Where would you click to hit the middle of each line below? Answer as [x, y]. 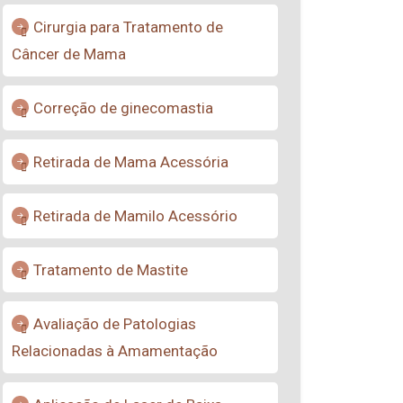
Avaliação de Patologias [115, 324]
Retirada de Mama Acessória [131, 162]
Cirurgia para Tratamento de [128, 27]
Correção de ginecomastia [123, 108]
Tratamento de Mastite [111, 270]
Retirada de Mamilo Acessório [135, 216]
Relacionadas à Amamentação [115, 351]
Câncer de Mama [69, 54]
